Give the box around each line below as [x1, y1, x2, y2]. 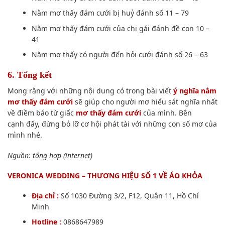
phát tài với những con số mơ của [101, 119, 217, 129]
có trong [115, 86, 147, 96]
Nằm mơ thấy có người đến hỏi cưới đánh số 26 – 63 [32, 50, 208, 60]
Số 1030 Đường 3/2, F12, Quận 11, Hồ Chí [61, 190, 199, 200]
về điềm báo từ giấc [8, 108, 76, 118]
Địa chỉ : [32, 190, 61, 200]
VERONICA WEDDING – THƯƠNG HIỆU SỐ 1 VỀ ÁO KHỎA [8, 170, 202, 180]
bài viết [147, 86, 171, 96]
